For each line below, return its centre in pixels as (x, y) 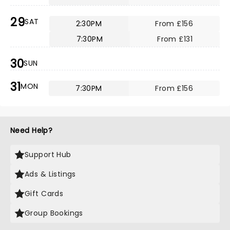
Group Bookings (54, 213)
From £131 (175, 39)
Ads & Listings (50, 174)
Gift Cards (44, 194)
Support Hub (48, 155)
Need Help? (32, 130)
